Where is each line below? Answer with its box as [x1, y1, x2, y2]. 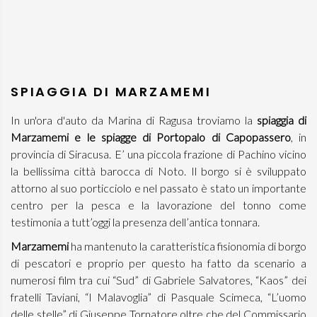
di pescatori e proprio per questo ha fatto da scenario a [11, 256, 306, 270]
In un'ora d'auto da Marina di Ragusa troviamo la [11, 113, 257, 127]
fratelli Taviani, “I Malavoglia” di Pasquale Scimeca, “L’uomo [11, 290, 306, 304]
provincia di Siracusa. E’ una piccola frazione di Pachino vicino [11, 147, 306, 161]
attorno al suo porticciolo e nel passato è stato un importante [11, 181, 306, 195]
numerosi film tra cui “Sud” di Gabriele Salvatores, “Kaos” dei [11, 273, 306, 287]
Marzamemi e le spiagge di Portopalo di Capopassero [11, 130, 291, 144]
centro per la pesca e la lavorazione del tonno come [11, 198, 306, 212]
